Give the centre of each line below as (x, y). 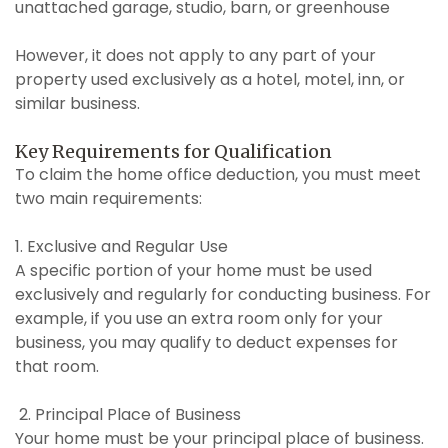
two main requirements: (108, 198)
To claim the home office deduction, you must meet (218, 174)
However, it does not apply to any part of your (195, 55)
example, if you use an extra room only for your (199, 318)
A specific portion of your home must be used (193, 270)
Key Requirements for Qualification (173, 151)
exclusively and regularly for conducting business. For (223, 294)
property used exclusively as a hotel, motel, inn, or (210, 79)
